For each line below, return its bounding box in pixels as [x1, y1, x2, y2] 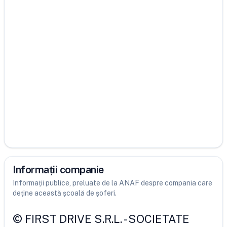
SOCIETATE [128, 212, 190, 225]
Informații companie [13, 164, 104, 176]
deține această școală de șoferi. [13, 189, 117, 197]
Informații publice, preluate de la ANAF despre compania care [13, 179, 212, 187]
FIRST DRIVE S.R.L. [25, 212, 122, 225]
